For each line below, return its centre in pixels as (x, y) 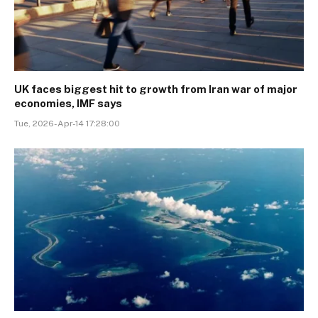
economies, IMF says (68, 103)
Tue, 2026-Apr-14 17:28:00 (67, 123)
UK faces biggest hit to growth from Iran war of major (156, 89)
